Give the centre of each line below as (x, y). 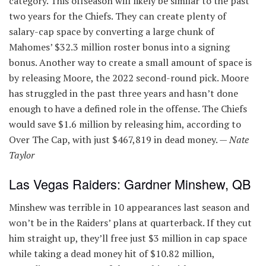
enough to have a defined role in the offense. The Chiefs (128, 108)
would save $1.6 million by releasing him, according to (125, 124)
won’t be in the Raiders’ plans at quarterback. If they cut (130, 223)
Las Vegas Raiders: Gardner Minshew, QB (130, 184)
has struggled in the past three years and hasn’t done (123, 93)
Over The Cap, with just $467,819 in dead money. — (119, 139)
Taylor (22, 155)
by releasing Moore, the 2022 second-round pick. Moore (129, 77)
